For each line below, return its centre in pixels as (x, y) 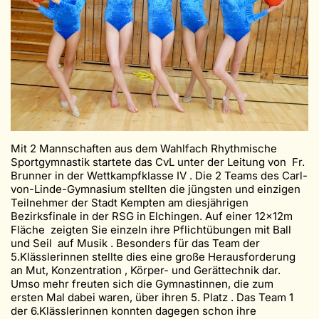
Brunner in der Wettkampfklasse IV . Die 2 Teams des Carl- (159, 176)
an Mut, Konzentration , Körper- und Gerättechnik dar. (146, 271)
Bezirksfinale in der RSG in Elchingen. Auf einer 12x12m (152, 216)
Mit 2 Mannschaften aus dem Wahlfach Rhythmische (144, 149)
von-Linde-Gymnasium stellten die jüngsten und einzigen (156, 189)
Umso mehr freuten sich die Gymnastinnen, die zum (142, 284)
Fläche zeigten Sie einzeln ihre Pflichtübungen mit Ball (151, 230)
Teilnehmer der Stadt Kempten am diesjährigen (130, 203)
